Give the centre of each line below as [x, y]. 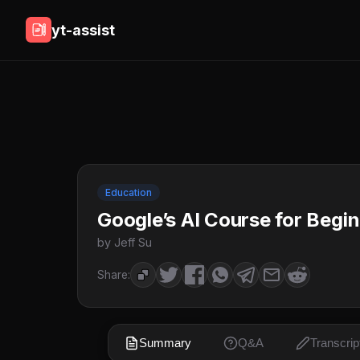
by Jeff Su [125, 242]
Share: [114, 275]
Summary [165, 343]
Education [129, 192]
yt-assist [83, 30]
